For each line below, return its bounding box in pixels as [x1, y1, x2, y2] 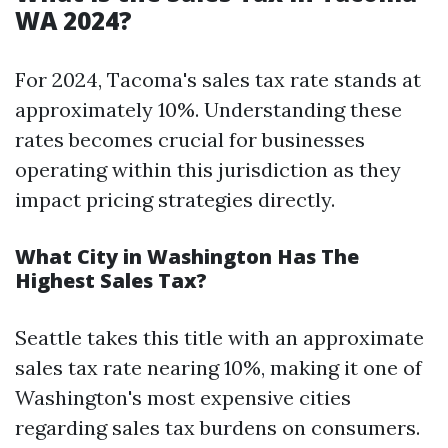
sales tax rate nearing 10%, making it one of [15, 355, 422, 380]
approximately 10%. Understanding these [15, 97, 402, 122]
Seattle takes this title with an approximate [15, 325, 424, 350]
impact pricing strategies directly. [15, 187, 335, 212]
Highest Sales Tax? [15, 267, 207, 294]
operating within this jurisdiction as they [15, 157, 401, 182]
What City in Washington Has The [15, 243, 359, 270]
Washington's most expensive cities [15, 385, 351, 410]
